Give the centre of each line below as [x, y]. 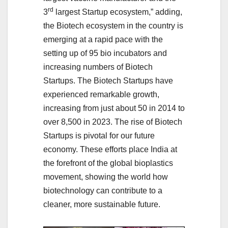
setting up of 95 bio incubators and [105, 53]
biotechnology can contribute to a [103, 190]
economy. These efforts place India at [110, 149]
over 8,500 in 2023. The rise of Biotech [113, 122]
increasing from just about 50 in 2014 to [114, 108]
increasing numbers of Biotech [98, 67]
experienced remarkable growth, [101, 94]
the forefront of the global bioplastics [108, 163]
